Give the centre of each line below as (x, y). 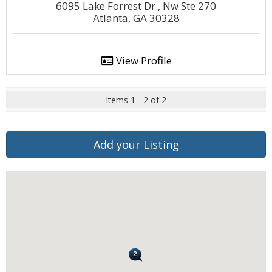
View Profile (142, 60)
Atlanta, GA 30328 (136, 18)
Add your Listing (136, 144)
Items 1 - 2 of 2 (136, 100)
